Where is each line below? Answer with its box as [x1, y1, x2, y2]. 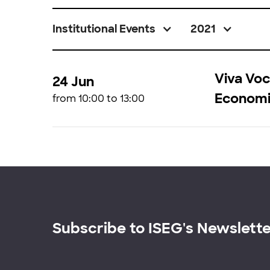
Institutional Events [52, 22, 155, 36]
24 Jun [52, 72, 94, 90]
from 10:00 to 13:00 [52, 92, 145, 105]
